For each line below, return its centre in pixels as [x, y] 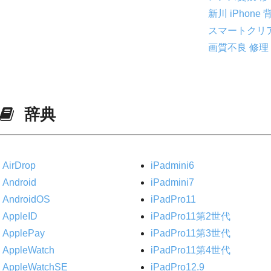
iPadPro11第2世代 [191, 216]
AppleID [20, 216]
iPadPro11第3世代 [191, 233]
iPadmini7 [173, 182]
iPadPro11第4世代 [191, 250]
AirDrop [19, 165]
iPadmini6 [173, 165]
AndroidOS [26, 199]
